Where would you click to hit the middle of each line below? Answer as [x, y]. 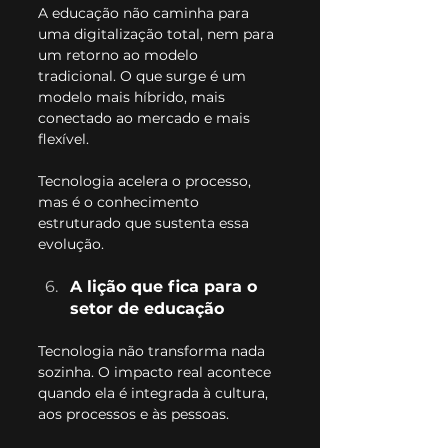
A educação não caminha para [145, 13]
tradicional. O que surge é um [144, 76]
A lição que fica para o [166, 287]
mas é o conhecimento [120, 202]
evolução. [71, 244]
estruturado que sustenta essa [145, 223]
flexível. [63, 139]
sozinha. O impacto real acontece [156, 372]
